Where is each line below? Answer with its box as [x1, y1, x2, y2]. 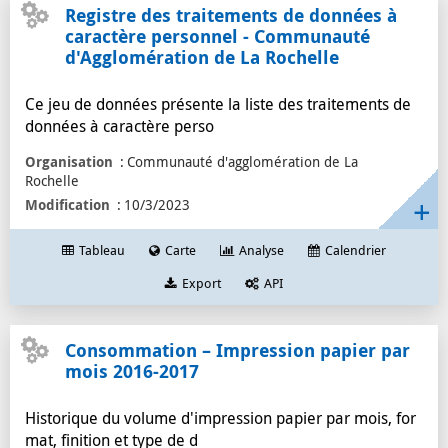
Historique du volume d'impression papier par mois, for [25, 407, 416, 429]
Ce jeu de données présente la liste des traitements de [25, 93, 411, 115]
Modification [25, 195, 110, 214]
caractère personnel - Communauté [65, 24, 370, 49]
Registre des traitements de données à [65, 3, 397, 28]
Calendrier [325, 242, 386, 259]
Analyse [239, 242, 284, 259]
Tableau [79, 242, 125, 259]
